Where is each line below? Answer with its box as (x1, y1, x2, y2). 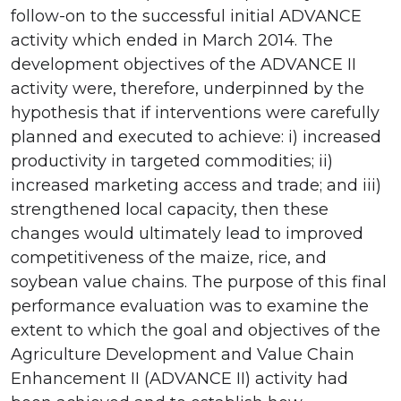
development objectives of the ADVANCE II (11, 54, 356, 74)
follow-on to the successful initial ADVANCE (11, 5, 362, 26)
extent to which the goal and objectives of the (11, 320, 380, 340)
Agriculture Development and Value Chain (11, 344, 354, 364)
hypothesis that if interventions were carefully (11, 102, 380, 123)
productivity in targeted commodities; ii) (11, 150, 333, 171)
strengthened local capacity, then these (11, 199, 328, 219)
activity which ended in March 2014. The (11, 30, 333, 50)
